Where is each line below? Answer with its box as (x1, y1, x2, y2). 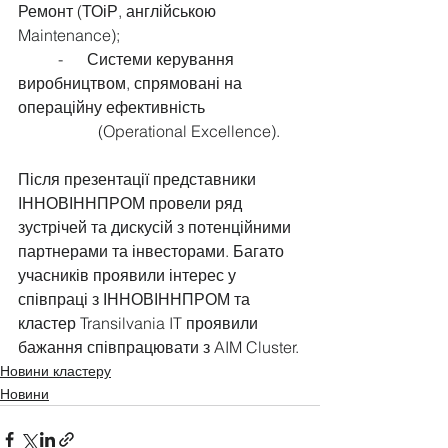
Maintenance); (18, 25, 120, 45)
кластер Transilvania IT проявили (18, 313, 262, 333)
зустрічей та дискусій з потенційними (18, 217, 295, 237)
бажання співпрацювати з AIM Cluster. (18, 337, 299, 357)
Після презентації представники (18, 169, 260, 189)
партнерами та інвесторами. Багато (18, 241, 288, 261)
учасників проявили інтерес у (18, 265, 240, 285)
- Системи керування (18, 49, 58, 69)
